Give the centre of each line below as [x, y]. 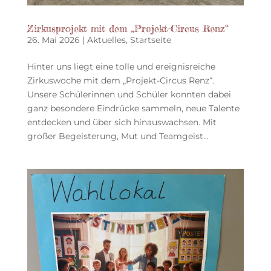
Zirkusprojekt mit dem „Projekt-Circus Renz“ [128, 28]
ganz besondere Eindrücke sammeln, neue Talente [133, 108]
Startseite [150, 40]
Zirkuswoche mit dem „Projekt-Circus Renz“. [120, 80]
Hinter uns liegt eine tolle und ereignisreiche [121, 66]
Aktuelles [106, 40]
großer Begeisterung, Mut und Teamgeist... [118, 136]
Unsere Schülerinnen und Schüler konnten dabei [129, 94]
